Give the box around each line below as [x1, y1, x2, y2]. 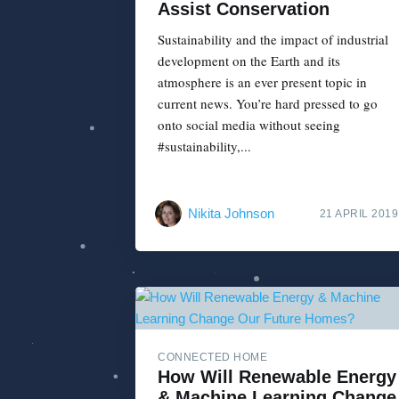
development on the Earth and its [158, 52, 340, 70]
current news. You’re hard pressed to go [158, 94, 378, 113]
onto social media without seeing [158, 116, 340, 134]
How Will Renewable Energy [158, 366, 396, 387]
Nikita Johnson [188, 205, 274, 221]
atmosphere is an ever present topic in [158, 73, 367, 92]
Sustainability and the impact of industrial [158, 30, 388, 49]
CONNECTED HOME [158, 350, 267, 363]
